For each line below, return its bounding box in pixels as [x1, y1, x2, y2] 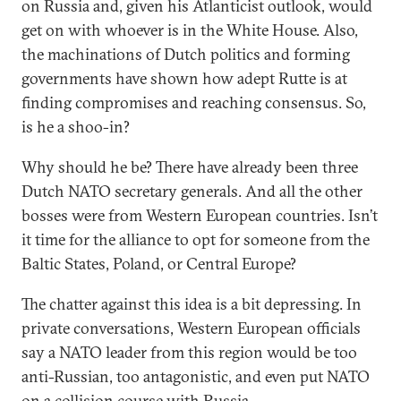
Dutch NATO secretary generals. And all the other [21, 181, 363, 201]
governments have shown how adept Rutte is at [21, 68, 347, 89]
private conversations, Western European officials [21, 318, 361, 338]
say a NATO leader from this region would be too [21, 342, 357, 363]
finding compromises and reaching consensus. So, [21, 92, 366, 113]
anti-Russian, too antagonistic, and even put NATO [21, 366, 370, 387]
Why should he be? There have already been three [21, 157, 358, 177]
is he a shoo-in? [21, 116, 130, 137]
